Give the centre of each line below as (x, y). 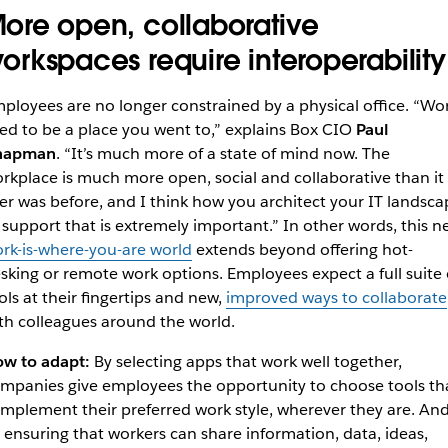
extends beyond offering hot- (302, 250)
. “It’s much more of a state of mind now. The (222, 154)
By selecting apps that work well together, (247, 362)
